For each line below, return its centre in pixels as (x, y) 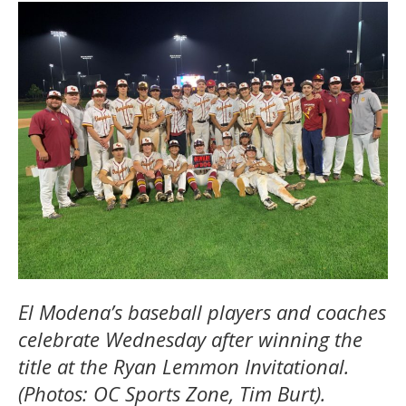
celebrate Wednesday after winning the (190, 338)
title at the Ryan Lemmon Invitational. (184, 366)
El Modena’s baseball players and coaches (202, 311)
